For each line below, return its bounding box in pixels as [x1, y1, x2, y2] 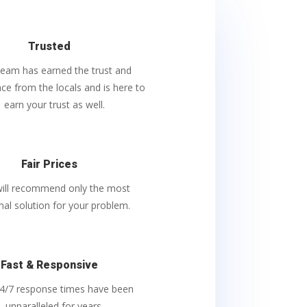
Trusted [27, 38, 71, 56]
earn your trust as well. [3, 98, 105, 112]
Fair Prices [21, 156, 77, 173]
